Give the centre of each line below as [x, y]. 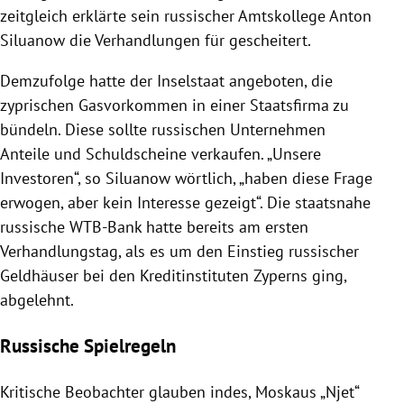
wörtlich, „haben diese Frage [271, 178]
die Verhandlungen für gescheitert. [188, 40]
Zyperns [280, 275]
